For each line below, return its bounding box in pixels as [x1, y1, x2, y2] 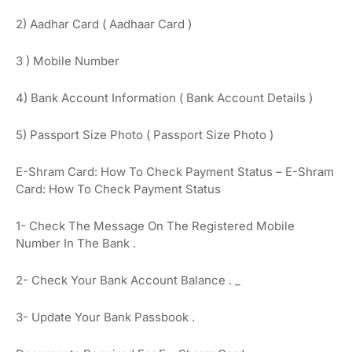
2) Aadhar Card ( [16, 16, 109, 31]
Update [31, 309, 75, 324]
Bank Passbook [101, 309, 192, 324]
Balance [178, 272, 229, 288]
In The [64, 235, 102, 251]
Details [267, 90, 306, 105]
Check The [29, 218, 93, 233]
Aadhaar [109, 16, 158, 31]
